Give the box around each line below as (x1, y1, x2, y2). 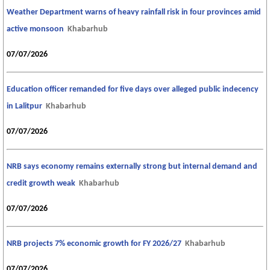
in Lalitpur (7, 101, 42, 111)
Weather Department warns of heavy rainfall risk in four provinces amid (7, 7, 261, 17)
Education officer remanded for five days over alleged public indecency (7, 84, 259, 94)
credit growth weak (7, 178, 75, 188)
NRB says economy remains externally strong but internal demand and (7, 162, 257, 171)
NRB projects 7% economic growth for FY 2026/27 (7, 239, 181, 248)
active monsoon (7, 24, 64, 34)
